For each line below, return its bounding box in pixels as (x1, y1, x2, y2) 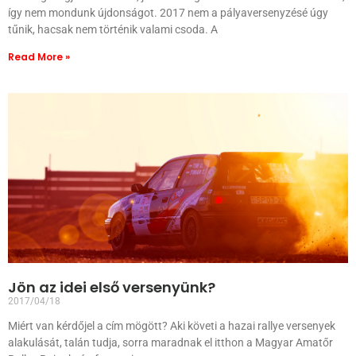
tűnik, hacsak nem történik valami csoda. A (8, 23, 218, 36)
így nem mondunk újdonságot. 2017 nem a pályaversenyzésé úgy (8, 6, 328, 19)
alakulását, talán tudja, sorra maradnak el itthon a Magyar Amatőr (8, 336, 333, 349)
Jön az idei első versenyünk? (8, 277, 215, 297)
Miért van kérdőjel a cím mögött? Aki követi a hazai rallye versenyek (8, 319, 335, 332)
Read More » (8, 50, 70, 64)
